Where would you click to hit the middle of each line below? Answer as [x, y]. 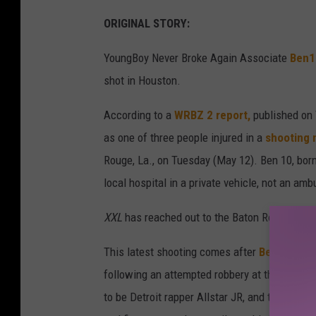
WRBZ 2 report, [212, 115]
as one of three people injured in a [184, 138]
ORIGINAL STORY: [147, 24]
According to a [139, 115]
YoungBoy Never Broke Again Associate [197, 58]
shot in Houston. [142, 81]
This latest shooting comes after [181, 252]
